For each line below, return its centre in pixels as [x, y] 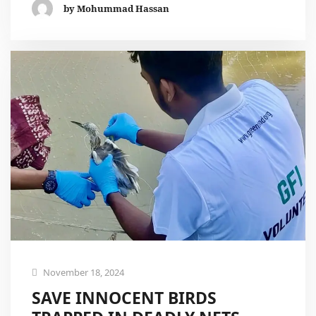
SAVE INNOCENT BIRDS [124, 298]
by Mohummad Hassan [116, 8]
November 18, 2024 [83, 273]
